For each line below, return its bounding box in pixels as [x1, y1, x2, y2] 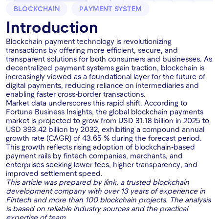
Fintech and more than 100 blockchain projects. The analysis [6, 195, 211, 204]
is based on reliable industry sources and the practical [6, 204, 188, 213]
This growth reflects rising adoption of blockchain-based [6, 142, 195, 152]
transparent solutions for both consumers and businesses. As [6, 54, 212, 64]
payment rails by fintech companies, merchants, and [6, 151, 183, 160]
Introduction [6, 17, 98, 36]
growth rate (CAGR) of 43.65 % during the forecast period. [6, 133, 202, 143]
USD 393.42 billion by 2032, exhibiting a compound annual [6, 125, 204, 134]
